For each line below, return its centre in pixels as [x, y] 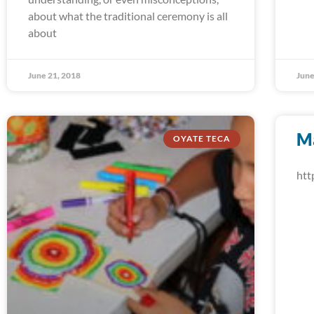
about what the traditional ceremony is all [128, 15]
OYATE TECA [202, 138]
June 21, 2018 [54, 75]
